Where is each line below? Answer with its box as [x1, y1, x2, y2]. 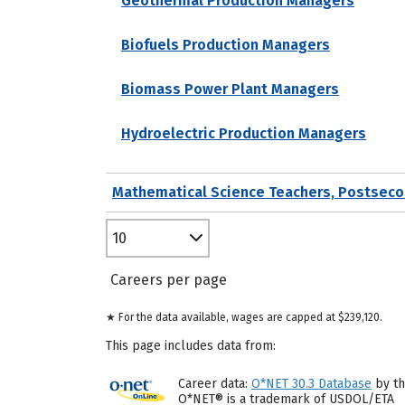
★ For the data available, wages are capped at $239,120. [106, 311, 382, 324]
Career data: [178, 376, 251, 391]
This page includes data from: [106, 338, 276, 353]
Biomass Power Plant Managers [121, 80, 339, 98]
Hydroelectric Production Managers [121, 124, 366, 142]
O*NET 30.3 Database [251, 376, 372, 391]
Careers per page [110, 271, 227, 288]
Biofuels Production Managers [121, 35, 330, 53]
